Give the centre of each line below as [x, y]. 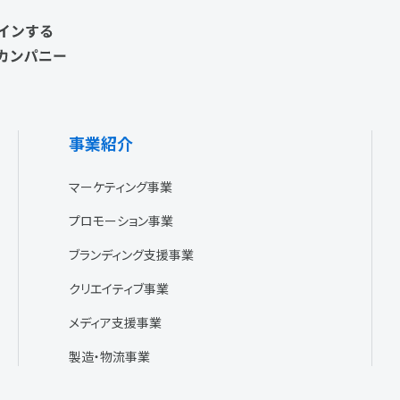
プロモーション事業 [121, 220]
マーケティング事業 [121, 186]
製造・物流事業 [109, 356]
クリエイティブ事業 [119, 288]
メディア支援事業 [115, 322]
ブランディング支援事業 [131, 254]
